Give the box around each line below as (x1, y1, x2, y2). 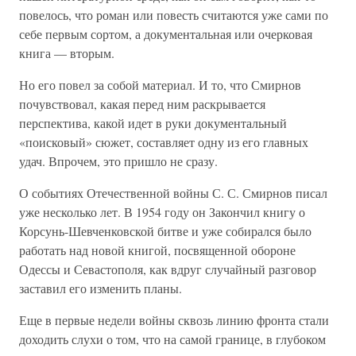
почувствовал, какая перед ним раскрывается (19, 95, 265, 112)
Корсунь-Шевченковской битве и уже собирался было (19, 222, 311, 239)
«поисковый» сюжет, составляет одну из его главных (19, 133, 308, 150)
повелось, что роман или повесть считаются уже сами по (19, 6, 328, 23)
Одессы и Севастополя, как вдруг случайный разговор (19, 261, 316, 277)
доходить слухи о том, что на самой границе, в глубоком (19, 331, 326, 347)
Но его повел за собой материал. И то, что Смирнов (19, 76, 301, 93)
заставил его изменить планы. (19, 280, 182, 296)
